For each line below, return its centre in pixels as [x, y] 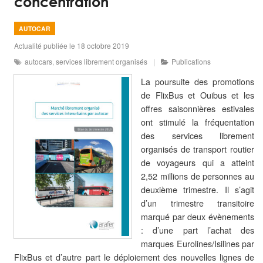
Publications [191, 61]
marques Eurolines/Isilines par [198, 243]
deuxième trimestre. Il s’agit [198, 189]
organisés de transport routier [198, 149]
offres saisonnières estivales [198, 108]
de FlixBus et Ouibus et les [198, 95]
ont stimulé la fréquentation [198, 122]
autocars [38, 61]
